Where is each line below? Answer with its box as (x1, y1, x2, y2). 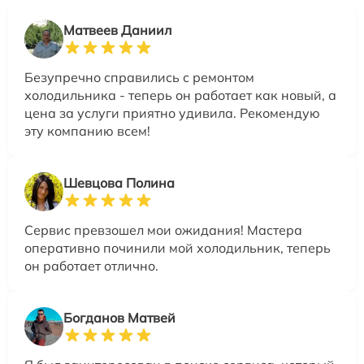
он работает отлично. (24, 257, 158, 274)
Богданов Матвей (63, 309, 175, 326)
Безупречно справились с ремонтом (24, 68, 254, 85)
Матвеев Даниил (63, 21, 171, 38)
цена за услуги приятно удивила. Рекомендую (24, 104, 320, 121)
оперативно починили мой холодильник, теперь (24, 239, 331, 256)
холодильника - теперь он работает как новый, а (24, 86, 336, 103)
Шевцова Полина (63, 174, 175, 191)
